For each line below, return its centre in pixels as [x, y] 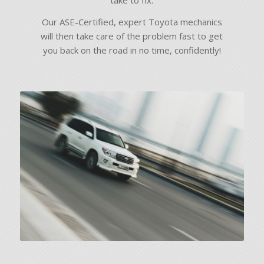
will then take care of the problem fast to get [132, 36]
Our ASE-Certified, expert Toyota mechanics [132, 22]
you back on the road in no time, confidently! [132, 50]
